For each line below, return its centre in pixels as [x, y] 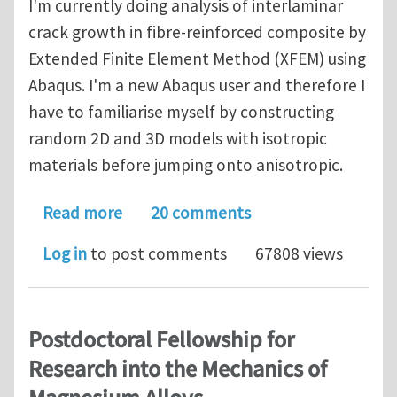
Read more [82, 213]
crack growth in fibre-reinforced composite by [197, 32]
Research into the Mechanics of [178, 370]
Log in [65, 254]
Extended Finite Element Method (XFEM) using [197, 59]
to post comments [157, 254]
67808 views [299, 254]
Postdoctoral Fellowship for [161, 341]
